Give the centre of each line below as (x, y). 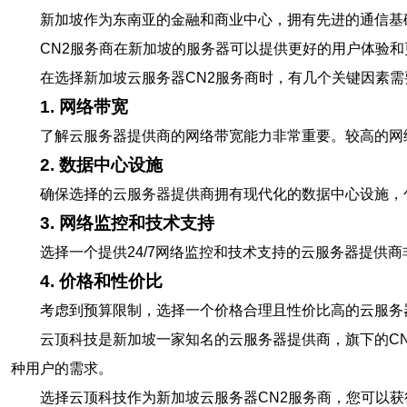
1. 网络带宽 (84, 107)
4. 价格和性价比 (101, 281)
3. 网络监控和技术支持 (127, 223)
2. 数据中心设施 (101, 165)
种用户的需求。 (62, 368)
